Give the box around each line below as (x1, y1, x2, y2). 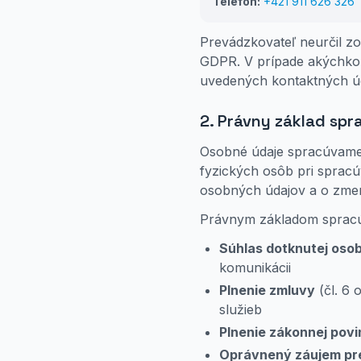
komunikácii (219, 259, 291, 276)
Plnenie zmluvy (219, 282, 315, 298)
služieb (219, 301, 262, 317)
